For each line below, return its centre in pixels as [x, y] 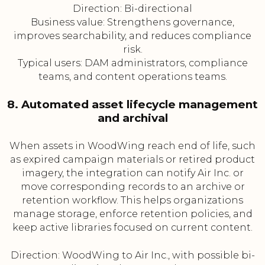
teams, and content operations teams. [132, 77]
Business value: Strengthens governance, [132, 22]
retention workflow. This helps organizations [132, 201]
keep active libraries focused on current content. [132, 228]
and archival [132, 118]
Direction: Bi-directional [132, 9]
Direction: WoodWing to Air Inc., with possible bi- [132, 256]
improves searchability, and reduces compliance [132, 36]
